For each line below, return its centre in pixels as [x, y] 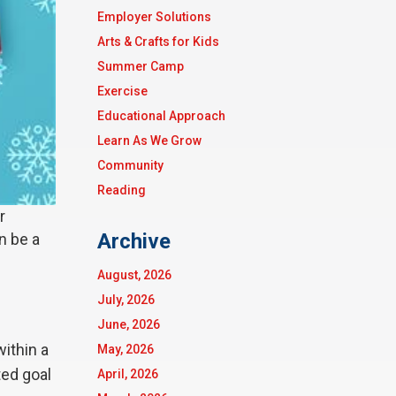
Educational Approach [161, 116]
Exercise [122, 91]
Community [130, 165]
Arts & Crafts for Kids [158, 42]
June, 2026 [128, 324]
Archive [133, 241]
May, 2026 [125, 349]
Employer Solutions [154, 17]
